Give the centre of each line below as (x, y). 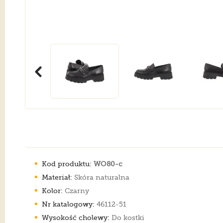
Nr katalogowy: (68, 204)
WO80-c (108, 164)
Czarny (76, 190)
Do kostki (127, 217)
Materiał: (57, 177)
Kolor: (52, 190)
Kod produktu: (67, 164)
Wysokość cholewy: (76, 217)
